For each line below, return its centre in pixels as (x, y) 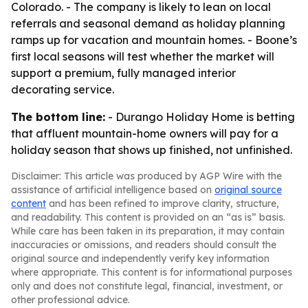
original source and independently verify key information (140, 258)
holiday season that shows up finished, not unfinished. (152, 150)
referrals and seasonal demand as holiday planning (148, 23)
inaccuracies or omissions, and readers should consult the (144, 245)
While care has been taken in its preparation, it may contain (148, 231)
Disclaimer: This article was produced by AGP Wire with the (146, 176)
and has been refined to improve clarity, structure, (163, 203)
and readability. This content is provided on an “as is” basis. (148, 217)
